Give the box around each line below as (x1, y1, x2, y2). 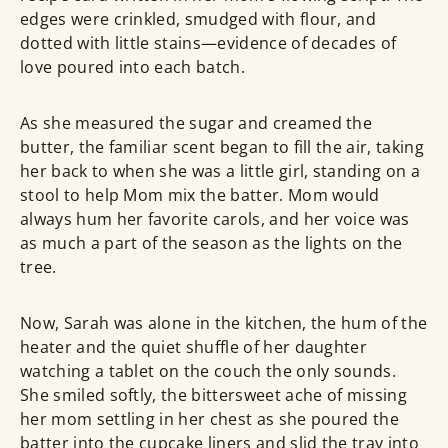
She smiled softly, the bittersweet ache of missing (20, 384, 408, 407)
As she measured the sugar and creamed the (20, 112, 373, 135)
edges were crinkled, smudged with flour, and (20, 8, 377, 31)
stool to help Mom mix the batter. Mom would (20, 184, 380, 207)
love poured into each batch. (20, 56, 245, 79)
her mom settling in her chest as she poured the (20, 408, 400, 431)
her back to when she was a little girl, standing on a (20, 160, 420, 183)
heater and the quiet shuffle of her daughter (20, 336, 368, 359)
